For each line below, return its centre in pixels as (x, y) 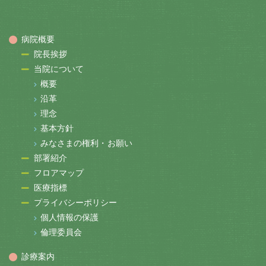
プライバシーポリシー (75, 203)
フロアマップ (59, 173)
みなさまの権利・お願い (86, 143)
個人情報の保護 (69, 218)
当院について (59, 69)
